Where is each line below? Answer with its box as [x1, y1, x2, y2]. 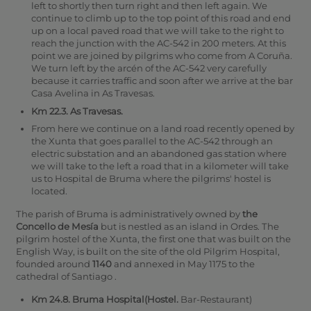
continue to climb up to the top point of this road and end [31, 12, 291, 24]
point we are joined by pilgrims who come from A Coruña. [31, 50, 292, 62]
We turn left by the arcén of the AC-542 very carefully [31, 62, 267, 74]
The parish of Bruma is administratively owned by [15, 208, 242, 220]
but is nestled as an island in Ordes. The [98, 221, 279, 233]
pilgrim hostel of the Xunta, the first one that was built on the [15, 233, 291, 245]
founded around [15, 258, 92, 270]
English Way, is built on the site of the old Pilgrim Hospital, [15, 246, 280, 258]
